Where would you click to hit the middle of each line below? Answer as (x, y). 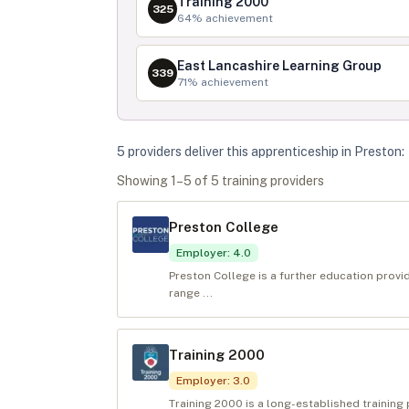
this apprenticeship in (289, 152)
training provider (268, 181)
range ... (191, 293)
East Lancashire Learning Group (279, 66)
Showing (144, 181)
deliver (203, 152)
